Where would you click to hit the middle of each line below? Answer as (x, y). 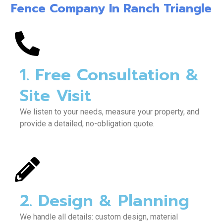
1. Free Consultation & (109, 75)
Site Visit (55, 95)
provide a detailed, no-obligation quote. (87, 123)
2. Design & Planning (105, 201)
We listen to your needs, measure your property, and (110, 111)
